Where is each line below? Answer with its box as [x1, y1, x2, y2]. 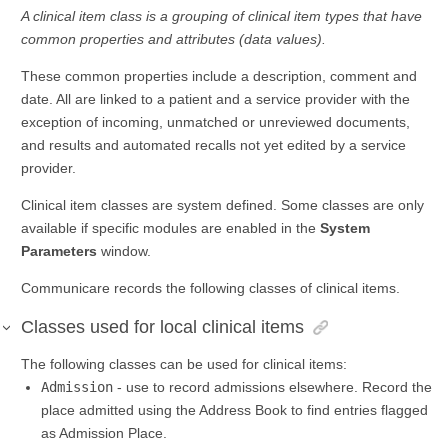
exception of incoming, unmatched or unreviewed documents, [21, 114, 410, 131]
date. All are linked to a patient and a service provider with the [21, 91, 410, 108]
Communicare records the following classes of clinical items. [21, 280, 400, 297]
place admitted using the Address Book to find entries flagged [41, 402, 428, 419]
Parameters [21, 243, 97, 260]
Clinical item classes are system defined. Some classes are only [21, 197, 424, 214]
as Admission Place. [41, 425, 167, 442]
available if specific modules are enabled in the [21, 220, 320, 237]
